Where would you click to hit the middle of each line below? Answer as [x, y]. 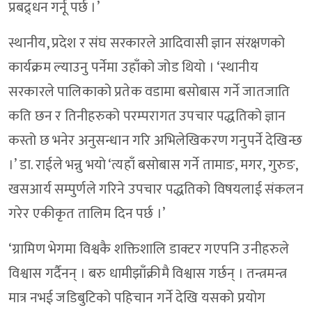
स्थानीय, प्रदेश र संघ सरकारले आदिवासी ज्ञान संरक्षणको [147, 44]
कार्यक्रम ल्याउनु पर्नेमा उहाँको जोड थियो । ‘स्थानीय [133, 68]
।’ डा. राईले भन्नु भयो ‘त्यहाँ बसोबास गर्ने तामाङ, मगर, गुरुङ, [153, 165]
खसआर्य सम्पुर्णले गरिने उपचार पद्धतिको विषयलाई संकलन [156, 190]
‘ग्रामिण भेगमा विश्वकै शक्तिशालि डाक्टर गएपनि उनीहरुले [149, 250]
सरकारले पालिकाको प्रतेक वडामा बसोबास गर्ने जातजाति [149, 92]
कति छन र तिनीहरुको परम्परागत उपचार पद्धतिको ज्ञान [147, 117]
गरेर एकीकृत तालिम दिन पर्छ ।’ [87, 214]
